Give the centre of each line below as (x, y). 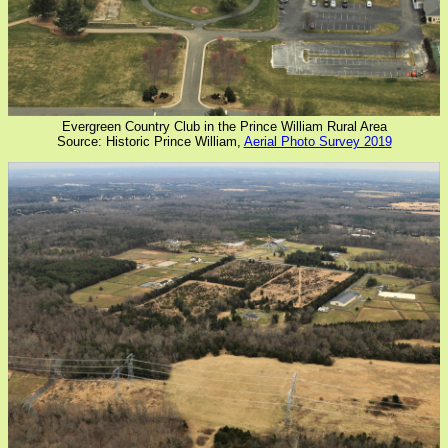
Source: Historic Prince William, (150, 142)
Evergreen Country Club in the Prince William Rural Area (224, 127)
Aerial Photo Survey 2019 (317, 142)
